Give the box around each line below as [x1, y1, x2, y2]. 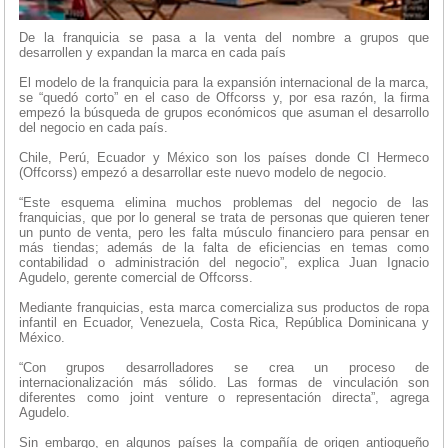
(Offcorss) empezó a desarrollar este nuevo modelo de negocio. [19, 164, 387, 180]
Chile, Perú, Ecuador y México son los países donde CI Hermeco [19, 149, 429, 165]
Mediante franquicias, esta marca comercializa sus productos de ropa [19, 299, 429, 315]
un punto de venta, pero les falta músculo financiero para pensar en [19, 224, 429, 240]
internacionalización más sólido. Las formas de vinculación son [19, 374, 429, 390]
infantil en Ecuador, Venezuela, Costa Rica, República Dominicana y [19, 314, 429, 330]
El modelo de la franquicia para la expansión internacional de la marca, [19, 74, 429, 90]
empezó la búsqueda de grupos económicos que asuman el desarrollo [19, 104, 429, 120]
